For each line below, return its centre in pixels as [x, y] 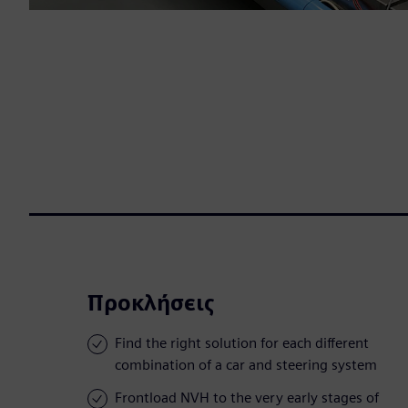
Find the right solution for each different [242, 343]
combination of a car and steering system [246, 365]
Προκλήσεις [151, 303]
